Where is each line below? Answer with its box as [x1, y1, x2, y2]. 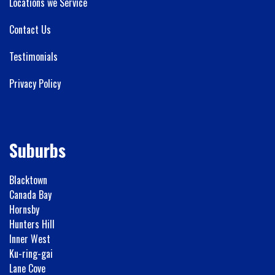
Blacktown [9, 172, 47, 187]
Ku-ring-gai [9, 246, 53, 261]
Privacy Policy [9, 76, 61, 91]
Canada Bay [9, 187, 52, 202]
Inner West [9, 231, 50, 246]
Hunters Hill [9, 216, 55, 231]
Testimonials [9, 48, 58, 64]
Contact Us [9, 21, 51, 37]
